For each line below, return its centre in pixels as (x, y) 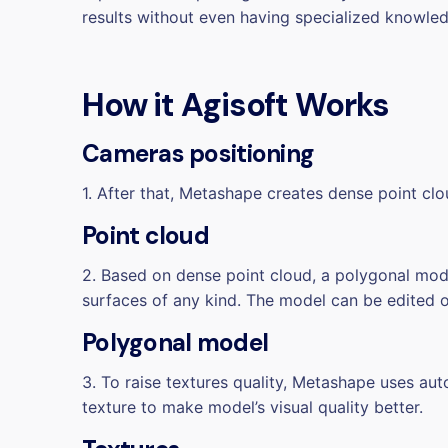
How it (132, 104)
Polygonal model (175, 342)
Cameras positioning (198, 153)
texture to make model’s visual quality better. (252, 406)
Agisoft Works (285, 104)
